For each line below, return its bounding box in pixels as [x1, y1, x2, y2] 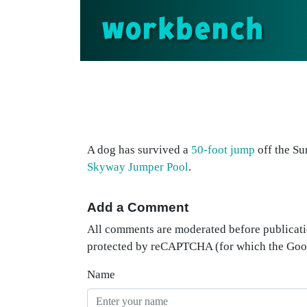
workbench [101, 16, 265, 45]
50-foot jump [191, 143, 255, 156]
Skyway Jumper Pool [87, 160, 188, 173]
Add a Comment [87, 200, 188, 214]
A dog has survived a [87, 143, 191, 156]
